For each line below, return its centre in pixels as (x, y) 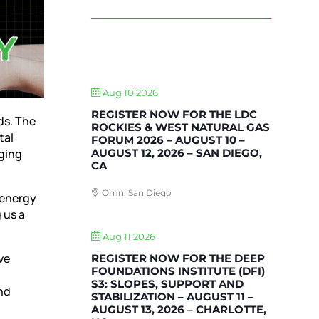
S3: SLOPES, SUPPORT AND (168, 284)
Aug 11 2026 (128, 237)
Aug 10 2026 (130, 93)
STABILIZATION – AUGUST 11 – (173, 297)
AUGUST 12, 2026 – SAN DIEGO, (177, 153)
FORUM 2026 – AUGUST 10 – (168, 140)
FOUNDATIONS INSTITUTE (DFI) (178, 271)
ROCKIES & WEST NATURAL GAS (181, 127)
